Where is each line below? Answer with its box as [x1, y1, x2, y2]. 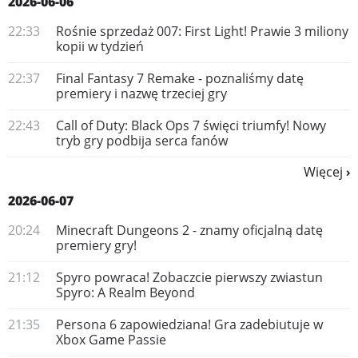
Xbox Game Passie [56, 331, 166, 348]
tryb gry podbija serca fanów [56, 132, 228, 149]
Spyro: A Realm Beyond [56, 284, 195, 301]
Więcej [304, 163, 343, 181]
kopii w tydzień [56, 38, 144, 55]
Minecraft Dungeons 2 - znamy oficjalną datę [56, 221, 323, 239]
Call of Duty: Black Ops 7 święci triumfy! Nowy [56, 117, 326, 134]
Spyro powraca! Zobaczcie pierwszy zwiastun [56, 268, 323, 286]
